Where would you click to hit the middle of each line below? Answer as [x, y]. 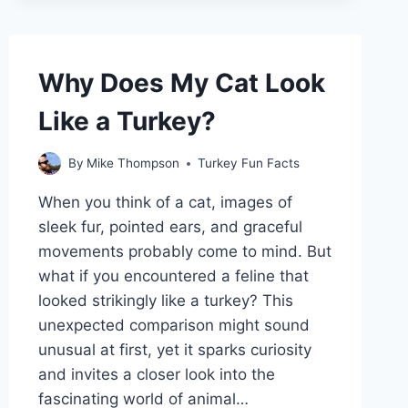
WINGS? [142, 29]
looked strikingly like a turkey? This [165, 301]
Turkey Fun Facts [248, 163]
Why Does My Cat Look [181, 82]
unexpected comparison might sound [173, 326]
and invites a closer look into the [156, 375]
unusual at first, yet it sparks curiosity [174, 350]
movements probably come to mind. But [184, 252]
